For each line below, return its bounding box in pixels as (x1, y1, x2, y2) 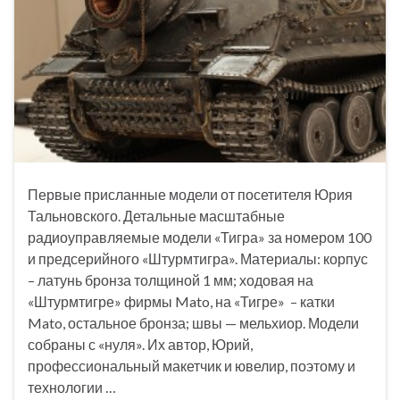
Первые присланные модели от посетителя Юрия (28, 185, 353, 203)
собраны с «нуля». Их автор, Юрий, (28, 335, 253, 353)
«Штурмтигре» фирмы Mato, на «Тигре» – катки (28, 292, 335, 310)
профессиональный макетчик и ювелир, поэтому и (28, 356, 355, 374)
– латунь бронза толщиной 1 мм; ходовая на (28, 271, 313, 288)
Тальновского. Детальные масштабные (28, 206, 285, 224)
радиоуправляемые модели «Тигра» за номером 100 (28, 228, 371, 246)
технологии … (28, 378, 116, 396)
